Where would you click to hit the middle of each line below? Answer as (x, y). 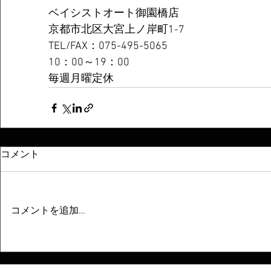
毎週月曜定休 (81, 79)
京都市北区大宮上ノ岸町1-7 (116, 30)
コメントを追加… (48, 211)
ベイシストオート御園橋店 (114, 14)
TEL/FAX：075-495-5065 (108, 46)
